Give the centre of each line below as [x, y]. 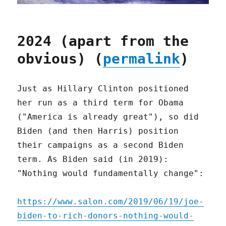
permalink [142, 59]
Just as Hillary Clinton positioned [103, 88]
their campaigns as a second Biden [101, 145]
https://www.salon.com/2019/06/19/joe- [111, 201]
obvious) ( [60, 59]
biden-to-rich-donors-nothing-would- [106, 215]
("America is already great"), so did [108, 117]
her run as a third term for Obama [101, 102]
